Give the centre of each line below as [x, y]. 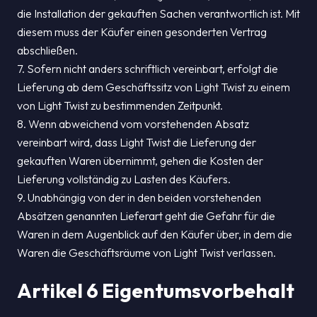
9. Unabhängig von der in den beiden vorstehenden [139, 197]
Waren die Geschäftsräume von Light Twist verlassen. [146, 253]
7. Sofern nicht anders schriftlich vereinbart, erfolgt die [148, 69]
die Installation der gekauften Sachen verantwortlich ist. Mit [158, 13]
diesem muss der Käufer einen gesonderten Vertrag [142, 32]
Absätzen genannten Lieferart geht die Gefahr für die [146, 216]
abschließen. [47, 50]
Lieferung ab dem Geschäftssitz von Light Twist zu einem [154, 87]
